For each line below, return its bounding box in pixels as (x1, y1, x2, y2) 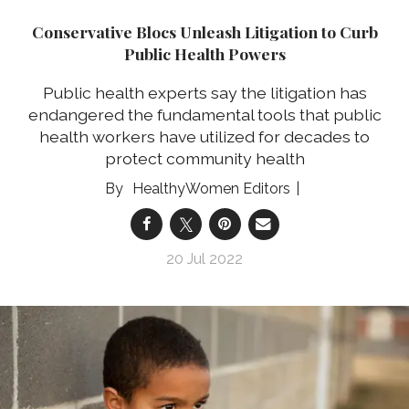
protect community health (104, 149, 305, 168)
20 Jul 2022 (166, 250, 243, 267)
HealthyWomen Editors (131, 180, 290, 197)
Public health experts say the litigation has (42, 83, 367, 102)
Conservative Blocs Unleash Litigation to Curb (31, 21, 378, 43)
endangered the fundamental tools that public (27, 105, 382, 124)
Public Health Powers (123, 43, 286, 65)
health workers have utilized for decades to (39, 127, 370, 146)
